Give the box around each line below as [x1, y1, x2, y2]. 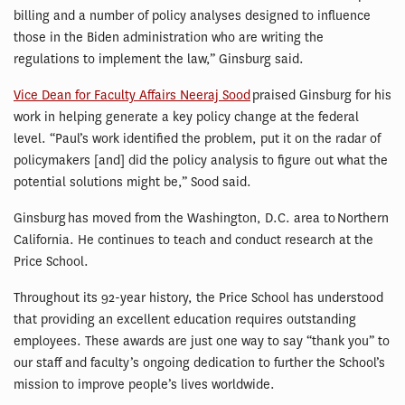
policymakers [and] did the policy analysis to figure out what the [14, 152, 388, 169]
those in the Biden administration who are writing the [14, 29, 324, 46]
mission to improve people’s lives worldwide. [14, 376, 275, 393]
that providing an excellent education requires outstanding [14, 311, 356, 328]
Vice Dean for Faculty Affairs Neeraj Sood [14, 87, 250, 104]
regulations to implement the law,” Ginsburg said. [14, 51, 304, 68]
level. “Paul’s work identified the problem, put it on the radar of [14, 130, 381, 147]
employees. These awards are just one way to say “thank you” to [14, 333, 390, 350]
